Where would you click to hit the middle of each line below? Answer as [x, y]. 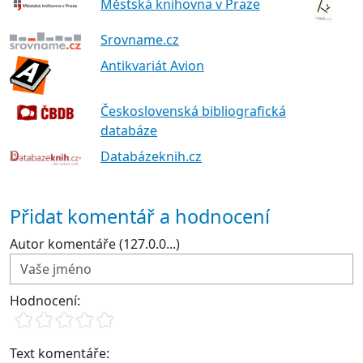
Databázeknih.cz [151, 157]
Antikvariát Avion [152, 66]
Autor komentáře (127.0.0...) [95, 244]
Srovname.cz [140, 39]
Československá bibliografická [193, 111]
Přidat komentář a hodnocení [140, 217]
